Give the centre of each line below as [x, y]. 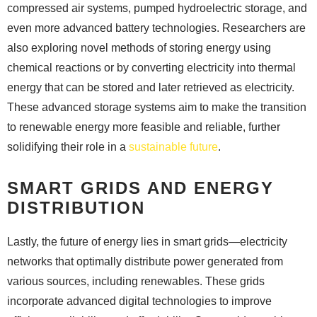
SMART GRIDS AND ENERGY [140, 188]
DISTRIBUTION [76, 207]
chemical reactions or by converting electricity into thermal [151, 67]
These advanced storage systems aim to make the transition [157, 107]
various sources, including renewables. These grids [136, 281]
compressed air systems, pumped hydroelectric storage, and [157, 8]
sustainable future [173, 146]
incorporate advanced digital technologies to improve [139, 301]
